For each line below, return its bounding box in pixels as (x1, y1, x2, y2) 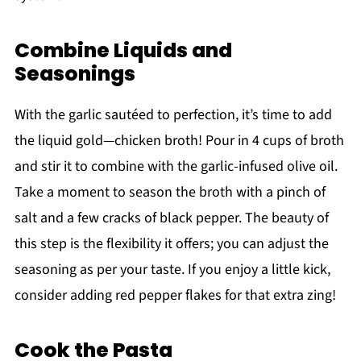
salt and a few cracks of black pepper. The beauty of (14, 207, 329, 228)
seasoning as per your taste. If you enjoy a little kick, (14, 259, 330, 280)
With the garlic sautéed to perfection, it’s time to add (14, 104, 332, 125)
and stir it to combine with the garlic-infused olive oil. (14, 156, 338, 176)
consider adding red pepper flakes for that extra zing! (14, 284, 336, 305)
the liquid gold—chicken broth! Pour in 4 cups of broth (14, 130, 344, 151)
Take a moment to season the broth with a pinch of (14, 181, 326, 202)
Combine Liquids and (14, 35, 232, 64)
